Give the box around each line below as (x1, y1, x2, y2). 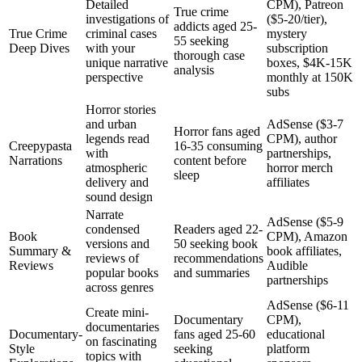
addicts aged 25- (174, 19, 257, 33)
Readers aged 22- (174, 221, 263, 236)
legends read (86, 131, 149, 145)
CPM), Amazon (267, 229, 347, 243)
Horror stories (86, 102, 156, 116)
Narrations (9, 153, 62, 167)
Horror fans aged (174, 124, 260, 138)
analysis (174, 62, 214, 77)
